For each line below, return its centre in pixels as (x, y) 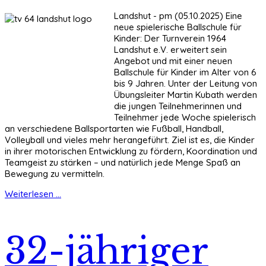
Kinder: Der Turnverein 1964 (170, 39)
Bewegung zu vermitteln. (55, 174)
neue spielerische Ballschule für (178, 27)
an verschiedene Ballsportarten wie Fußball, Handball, (114, 129)
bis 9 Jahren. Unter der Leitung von (186, 84)
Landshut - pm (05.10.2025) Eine (178, 16)
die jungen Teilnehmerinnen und (178, 106)
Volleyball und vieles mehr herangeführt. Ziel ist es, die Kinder (130, 140)
